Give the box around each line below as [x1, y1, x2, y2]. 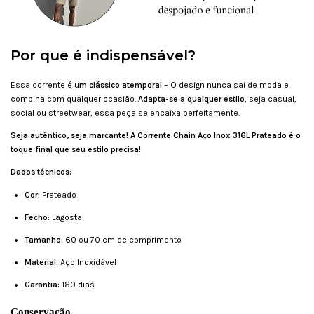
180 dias [62, 280, 95, 290]
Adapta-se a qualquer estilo [138, 94, 245, 104]
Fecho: [25, 212, 52, 223]
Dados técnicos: [11, 167, 71, 177]
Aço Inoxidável [60, 257, 116, 268]
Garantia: [25, 280, 62, 290]
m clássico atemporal [79, 80, 162, 90]
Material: [25, 257, 60, 268]
